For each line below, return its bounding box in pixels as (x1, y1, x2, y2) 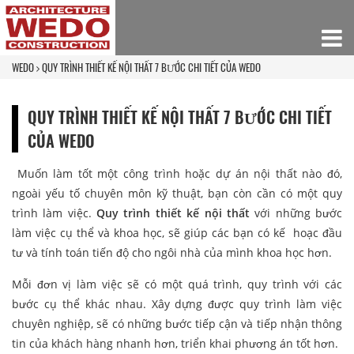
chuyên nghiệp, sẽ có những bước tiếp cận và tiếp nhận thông (12, 315, 342, 331)
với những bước (249, 205, 343, 220)
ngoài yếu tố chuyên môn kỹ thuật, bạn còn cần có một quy (12, 185, 342, 201)
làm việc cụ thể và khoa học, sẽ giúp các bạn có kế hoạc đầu (12, 224, 342, 240)
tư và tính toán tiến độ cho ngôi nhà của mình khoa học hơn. (12, 244, 332, 260)
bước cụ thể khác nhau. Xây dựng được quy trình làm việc (12, 296, 342, 311)
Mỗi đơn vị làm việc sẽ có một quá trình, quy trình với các (12, 276, 342, 292)
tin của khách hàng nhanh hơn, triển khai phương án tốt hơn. (12, 335, 338, 351)
